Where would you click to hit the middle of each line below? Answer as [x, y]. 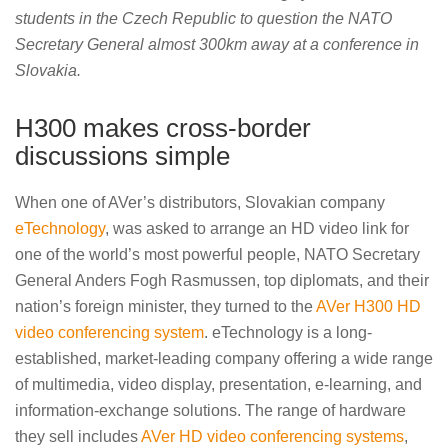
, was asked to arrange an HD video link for [257, 228]
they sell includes [78, 436]
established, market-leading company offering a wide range [224, 358]
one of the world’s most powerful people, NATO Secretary [217, 254]
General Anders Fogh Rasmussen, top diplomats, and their [222, 280]
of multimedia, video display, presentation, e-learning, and [218, 384]
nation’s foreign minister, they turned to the [165, 306]
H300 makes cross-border [163, 127]
